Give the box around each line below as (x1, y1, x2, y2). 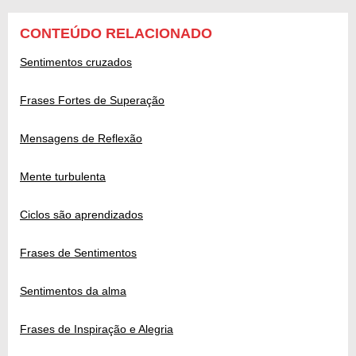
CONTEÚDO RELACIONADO (20, 25, 212, 41)
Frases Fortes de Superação (20, 93, 164, 106)
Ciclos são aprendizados (20, 207, 143, 221)
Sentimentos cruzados (20, 55, 132, 68)
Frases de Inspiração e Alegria (20, 322, 173, 335)
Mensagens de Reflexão (20, 131, 142, 145)
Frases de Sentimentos (20, 246, 137, 259)
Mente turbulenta (20, 169, 106, 183)
